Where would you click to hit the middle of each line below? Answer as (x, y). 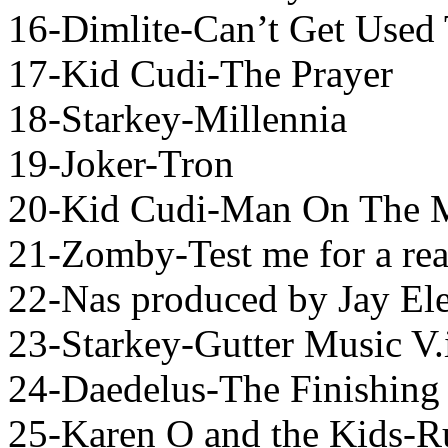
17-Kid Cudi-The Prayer (200, 74)
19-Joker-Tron (121, 164)
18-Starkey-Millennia (177, 119)
